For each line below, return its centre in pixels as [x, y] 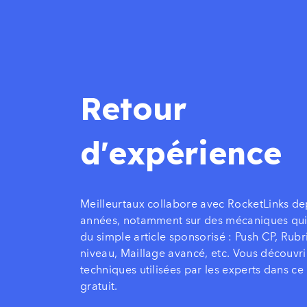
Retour [133, 109]
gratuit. [99, 286]
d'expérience [181, 153]
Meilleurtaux [114, 204]
